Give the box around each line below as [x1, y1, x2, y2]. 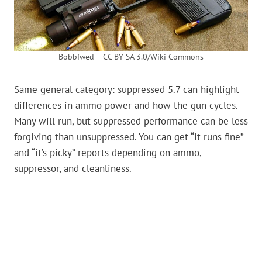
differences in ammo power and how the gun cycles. [14, 99, 237, 112]
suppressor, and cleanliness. [14, 162, 132, 175]
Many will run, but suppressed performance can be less [14, 115, 248, 128]
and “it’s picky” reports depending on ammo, [14, 146, 201, 160]
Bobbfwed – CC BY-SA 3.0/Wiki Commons [58, 51, 204, 63]
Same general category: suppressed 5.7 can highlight [14, 83, 239, 96]
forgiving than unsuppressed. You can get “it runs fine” [14, 130, 243, 144]
